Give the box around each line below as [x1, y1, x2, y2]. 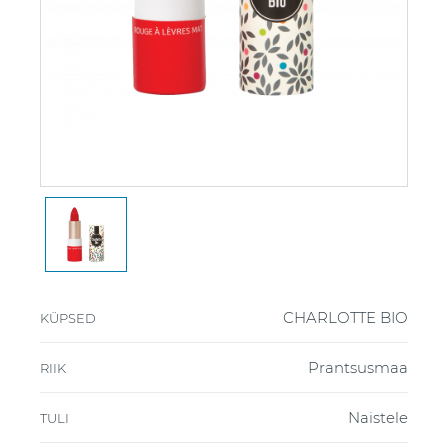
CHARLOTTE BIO [283, 307, 408, 327]
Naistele [348, 407, 408, 427]
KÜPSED [40, 309, 96, 326]
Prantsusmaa [308, 357, 408, 377]
